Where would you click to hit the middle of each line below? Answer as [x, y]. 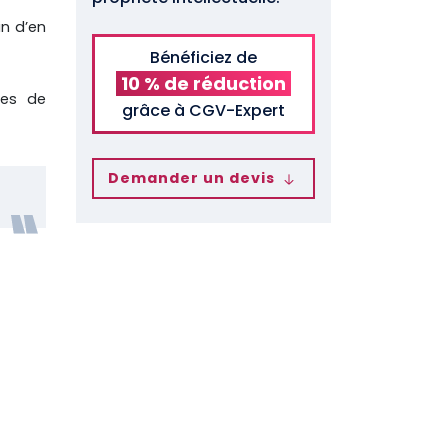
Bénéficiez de [203, 57]
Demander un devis [194, 178]
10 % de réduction [203, 83]
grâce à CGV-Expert [203, 110]
